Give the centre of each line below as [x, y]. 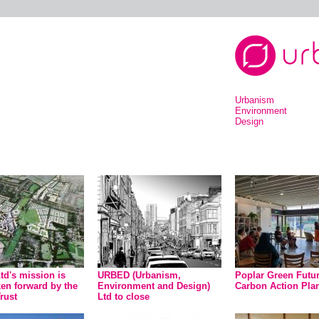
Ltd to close [124, 297]
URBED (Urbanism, [139, 275]
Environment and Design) [154, 286]
